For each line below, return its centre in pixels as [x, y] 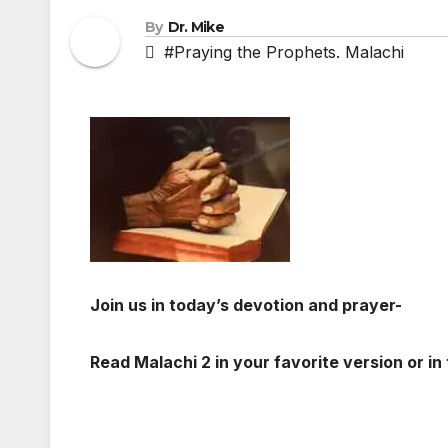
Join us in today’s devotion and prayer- [246, 305]
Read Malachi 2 [150, 362]
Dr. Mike [196, 26]
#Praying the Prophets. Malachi [284, 51]
